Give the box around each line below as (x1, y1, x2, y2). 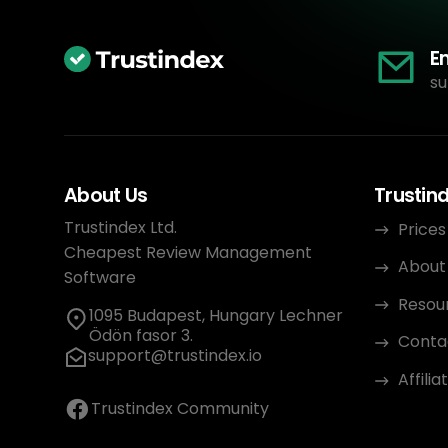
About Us (64, 181, 148, 209)
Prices (398, 217, 446, 241)
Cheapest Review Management (64, 240, 312, 264)
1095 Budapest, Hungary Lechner (89, 303, 344, 327)
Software (64, 265, 136, 289)
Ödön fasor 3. (89, 323, 194, 347)
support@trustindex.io (88, 343, 262, 367)
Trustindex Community (91, 397, 269, 421)
